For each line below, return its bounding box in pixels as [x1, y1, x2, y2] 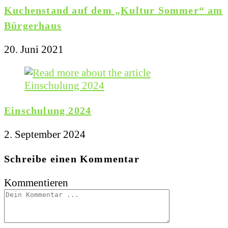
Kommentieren [4, 177, 68, 189]
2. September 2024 [4, 128, 85, 141]
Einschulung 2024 [4, 105, 92, 117]
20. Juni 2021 [4, 43, 64, 56]
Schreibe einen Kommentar [4, 153, 139, 165]
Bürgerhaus [4, 20, 62, 32]
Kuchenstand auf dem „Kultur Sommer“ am [4, 5, 223, 16]
